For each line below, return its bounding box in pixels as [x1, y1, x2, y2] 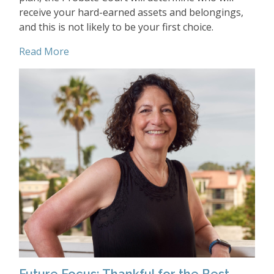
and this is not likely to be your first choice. [19, 20, 213, 34]
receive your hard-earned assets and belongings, [19, 5, 243, 19]
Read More [19, 44, 69, 58]
